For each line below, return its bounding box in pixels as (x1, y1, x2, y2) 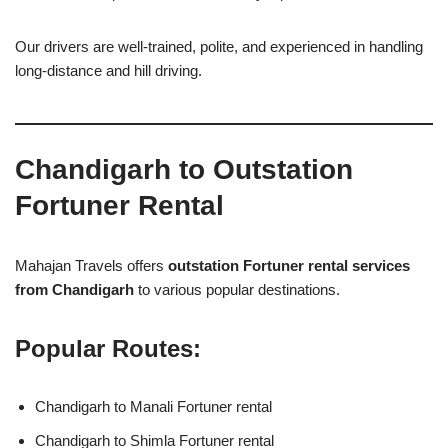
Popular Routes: (15, 334, 201, 362)
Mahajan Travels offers (15, 256, 168, 274)
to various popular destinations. (134, 280, 340, 298)
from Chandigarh (15, 280, 134, 298)
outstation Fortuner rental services (168, 256, 410, 274)
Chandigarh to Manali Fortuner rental (35, 397, 272, 415)
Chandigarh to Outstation (15, 153, 353, 185)
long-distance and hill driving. (15, 61, 202, 79)
